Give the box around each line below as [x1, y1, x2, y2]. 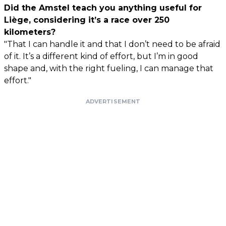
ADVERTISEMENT [85, 97, 141, 105]
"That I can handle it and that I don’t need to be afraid [4, 39, 220, 49]
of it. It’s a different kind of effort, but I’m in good [4, 51, 198, 61]
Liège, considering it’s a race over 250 [4, 15, 169, 25]
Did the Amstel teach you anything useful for [4, 3, 202, 13]
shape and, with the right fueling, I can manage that [4, 63, 213, 73]
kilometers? [4, 27, 55, 37]
